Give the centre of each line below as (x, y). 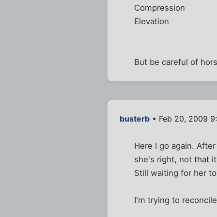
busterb (135, 118)
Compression (160, 8)
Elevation (152, 21)
